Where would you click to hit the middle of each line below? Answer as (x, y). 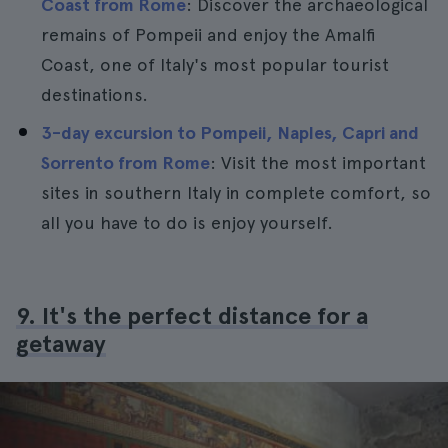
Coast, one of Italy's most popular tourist (215, 64)
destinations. (94, 94)
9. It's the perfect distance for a (192, 315)
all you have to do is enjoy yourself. (187, 222)
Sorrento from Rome (125, 162)
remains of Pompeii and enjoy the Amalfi (208, 34)
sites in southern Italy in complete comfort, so (236, 192)
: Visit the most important (318, 162)
